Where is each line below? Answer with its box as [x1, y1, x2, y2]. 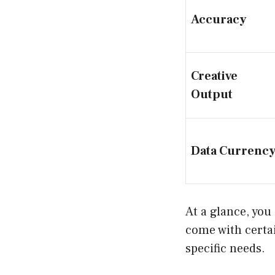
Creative [191, 68, 238, 84]
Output [191, 86, 233, 103]
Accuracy [191, 11, 246, 28]
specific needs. [185, 240, 265, 257]
